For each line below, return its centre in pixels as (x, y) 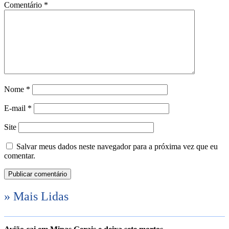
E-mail (16, 108)
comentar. (20, 156)
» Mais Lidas (36, 196)
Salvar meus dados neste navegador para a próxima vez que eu (117, 147)
